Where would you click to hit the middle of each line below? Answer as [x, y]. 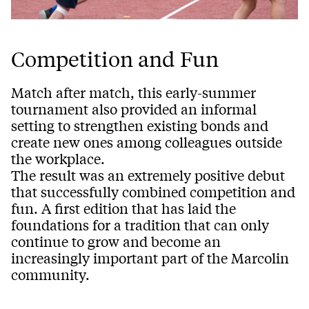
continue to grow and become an [116, 241]
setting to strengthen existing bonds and [140, 126]
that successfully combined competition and [153, 192]
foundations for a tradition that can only [140, 225]
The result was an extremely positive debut [148, 175]
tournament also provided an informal [134, 109]
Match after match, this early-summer [133, 92]
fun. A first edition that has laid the [123, 208]
